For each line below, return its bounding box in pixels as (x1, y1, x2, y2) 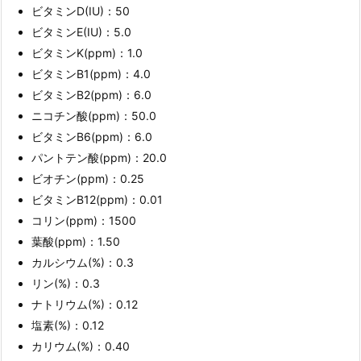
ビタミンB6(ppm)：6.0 (31, 130, 152, 144)
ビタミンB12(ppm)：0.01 (31, 193, 163, 207)
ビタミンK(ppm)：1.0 (31, 46, 143, 60)
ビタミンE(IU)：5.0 (31, 25, 131, 39)
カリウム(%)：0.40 (31, 339, 130, 354)
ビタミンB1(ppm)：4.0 (31, 67, 151, 81)
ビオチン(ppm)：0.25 (31, 172, 144, 186)
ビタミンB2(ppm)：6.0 (31, 88, 151, 102)
